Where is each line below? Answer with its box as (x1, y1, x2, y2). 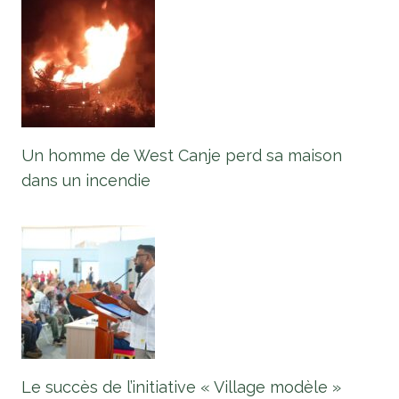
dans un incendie (21, 171, 151, 191)
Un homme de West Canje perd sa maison (21, 146, 342, 166)
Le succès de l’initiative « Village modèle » (21, 378, 341, 397)
